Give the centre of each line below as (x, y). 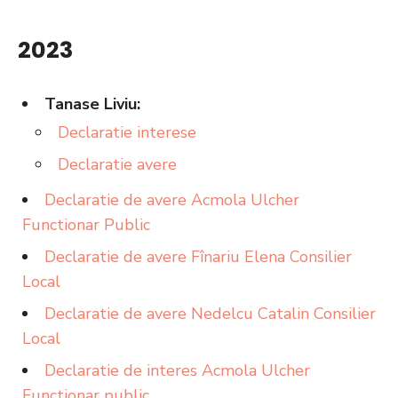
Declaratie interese (127, 132)
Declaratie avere (117, 164)
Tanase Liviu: (92, 104)
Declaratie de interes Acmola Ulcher (177, 370)
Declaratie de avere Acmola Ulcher (172, 200)
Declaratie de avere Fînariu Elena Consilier (198, 257)
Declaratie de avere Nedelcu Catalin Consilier (210, 314)
